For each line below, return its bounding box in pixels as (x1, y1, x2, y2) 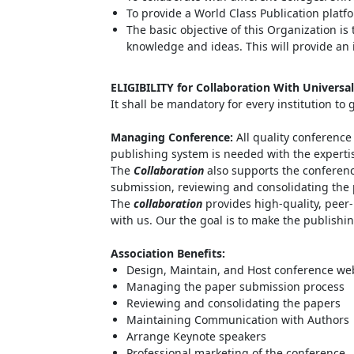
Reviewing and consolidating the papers (126, 296, 341, 311)
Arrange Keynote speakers (126, 329, 266, 344)
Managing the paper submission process (126, 279, 345, 294)
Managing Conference (110, 130, 230, 145)
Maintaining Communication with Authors (126, 312, 349, 327)
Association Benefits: (110, 246, 225, 261)
